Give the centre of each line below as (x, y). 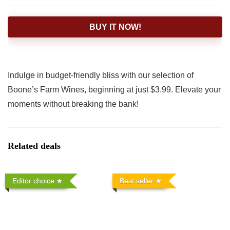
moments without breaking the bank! (73, 104)
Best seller (137, 181)
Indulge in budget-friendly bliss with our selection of (101, 75)
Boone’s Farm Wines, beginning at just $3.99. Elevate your (114, 90)
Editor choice (34, 181)
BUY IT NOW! (115, 27)
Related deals (34, 146)
